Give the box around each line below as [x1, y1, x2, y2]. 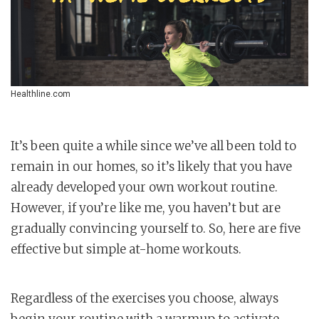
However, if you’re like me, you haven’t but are [11, 200, 281, 216]
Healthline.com [11, 89, 70, 100]
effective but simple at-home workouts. [11, 241, 241, 258]
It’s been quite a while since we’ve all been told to [11, 138, 296, 155]
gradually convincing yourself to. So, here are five [11, 221, 300, 237]
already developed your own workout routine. [11, 179, 278, 196]
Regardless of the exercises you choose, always [11, 291, 278, 307]
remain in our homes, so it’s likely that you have [11, 159, 292, 175]
